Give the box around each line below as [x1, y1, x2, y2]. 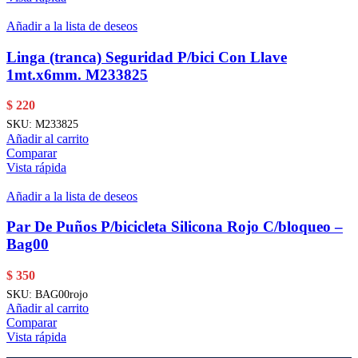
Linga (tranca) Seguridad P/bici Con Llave [6, 48, 287, 66]
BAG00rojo [35, 288, 88, 301]
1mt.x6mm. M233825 [6, 66, 148, 83]
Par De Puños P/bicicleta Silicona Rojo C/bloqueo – [6, 218, 343, 236]
